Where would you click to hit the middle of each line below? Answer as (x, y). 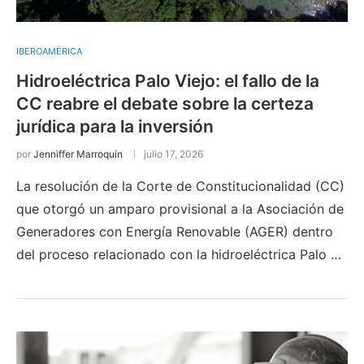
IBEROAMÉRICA (49, 51)
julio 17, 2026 (173, 154)
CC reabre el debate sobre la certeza (165, 103)
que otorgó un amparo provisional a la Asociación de (180, 208)
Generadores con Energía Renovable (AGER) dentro (175, 231)
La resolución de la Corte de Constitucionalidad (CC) (180, 186)
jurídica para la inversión (115, 126)
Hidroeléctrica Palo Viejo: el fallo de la (168, 80)
